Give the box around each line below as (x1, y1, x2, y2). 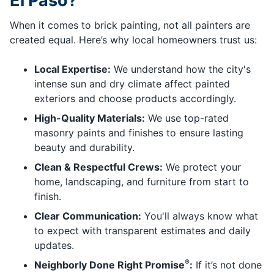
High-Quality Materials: (34, 112, 145, 125)
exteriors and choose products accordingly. (34, 92, 236, 105)
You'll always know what (141, 210, 258, 223)
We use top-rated (145, 112, 229, 125)
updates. (34, 239, 74, 252)
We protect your (163, 161, 241, 174)
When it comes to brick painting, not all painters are (10, 19, 250, 32)
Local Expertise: (34, 63, 111, 76)
